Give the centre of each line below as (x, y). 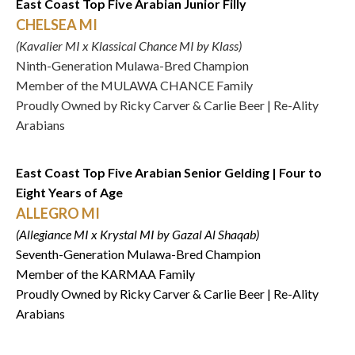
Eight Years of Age (69, 192)
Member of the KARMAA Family (107, 274)
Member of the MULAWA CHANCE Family (136, 85)
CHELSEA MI (57, 25)
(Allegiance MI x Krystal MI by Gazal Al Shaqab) (137, 234)
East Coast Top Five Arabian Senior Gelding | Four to (169, 172)
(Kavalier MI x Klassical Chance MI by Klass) (129, 46)
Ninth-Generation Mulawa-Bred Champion (132, 65)
